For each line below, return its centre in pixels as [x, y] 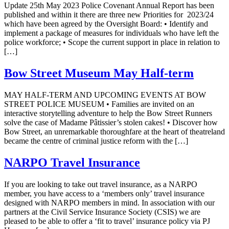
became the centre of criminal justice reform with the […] [96, 141]
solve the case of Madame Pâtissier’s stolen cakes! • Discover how [111, 122]
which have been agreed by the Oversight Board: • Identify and [106, 24]
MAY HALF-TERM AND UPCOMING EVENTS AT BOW [105, 95]
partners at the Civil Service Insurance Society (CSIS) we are [102, 212]
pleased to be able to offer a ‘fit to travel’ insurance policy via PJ [107, 221]
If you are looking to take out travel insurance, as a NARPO [101, 184]
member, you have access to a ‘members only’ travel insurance [104, 193]
